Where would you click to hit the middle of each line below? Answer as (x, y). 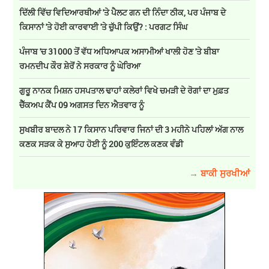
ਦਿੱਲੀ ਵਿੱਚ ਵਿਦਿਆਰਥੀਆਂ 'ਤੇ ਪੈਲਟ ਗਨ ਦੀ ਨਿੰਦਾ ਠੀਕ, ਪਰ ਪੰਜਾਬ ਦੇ (123, 13)
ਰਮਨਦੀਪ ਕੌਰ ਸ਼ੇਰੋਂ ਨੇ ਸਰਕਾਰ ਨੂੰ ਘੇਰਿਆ (80, 66)
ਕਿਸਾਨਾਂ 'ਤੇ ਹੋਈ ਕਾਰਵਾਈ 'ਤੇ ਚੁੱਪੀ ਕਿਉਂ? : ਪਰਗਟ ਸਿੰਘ (104, 27)
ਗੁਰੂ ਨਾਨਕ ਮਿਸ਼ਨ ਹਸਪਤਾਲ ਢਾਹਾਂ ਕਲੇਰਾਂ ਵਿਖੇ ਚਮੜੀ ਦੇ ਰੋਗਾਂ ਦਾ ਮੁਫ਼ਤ (124, 91)
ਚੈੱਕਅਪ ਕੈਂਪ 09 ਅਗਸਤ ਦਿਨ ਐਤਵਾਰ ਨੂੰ (82, 105)
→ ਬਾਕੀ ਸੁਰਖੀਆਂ (219, 173)
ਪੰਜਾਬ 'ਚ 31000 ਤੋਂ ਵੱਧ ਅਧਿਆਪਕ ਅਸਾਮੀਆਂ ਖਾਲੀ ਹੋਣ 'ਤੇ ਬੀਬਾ (119, 52)
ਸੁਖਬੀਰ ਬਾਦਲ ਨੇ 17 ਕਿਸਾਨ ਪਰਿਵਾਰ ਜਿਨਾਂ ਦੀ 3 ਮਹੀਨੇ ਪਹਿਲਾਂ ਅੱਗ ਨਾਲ (131, 130)
